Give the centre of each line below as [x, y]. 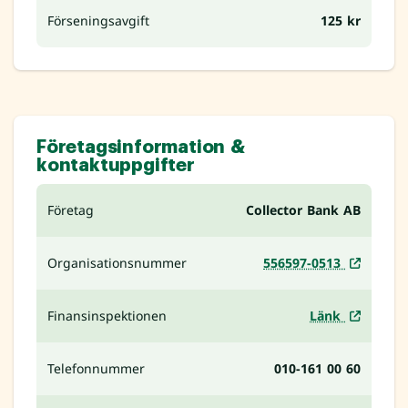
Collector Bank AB [303, 210]
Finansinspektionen [107, 316]
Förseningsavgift [98, 21]
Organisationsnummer [117, 263]
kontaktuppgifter [116, 166]
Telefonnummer [96, 369]
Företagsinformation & [141, 148]
